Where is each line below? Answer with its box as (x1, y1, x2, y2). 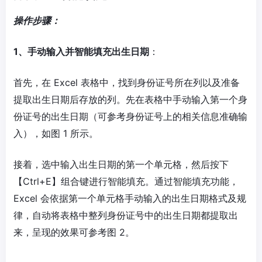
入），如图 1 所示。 (13, 127, 98, 139)
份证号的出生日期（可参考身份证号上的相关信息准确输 (13, 111, 247, 122)
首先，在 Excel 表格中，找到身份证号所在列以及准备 (13, 77, 240, 88)
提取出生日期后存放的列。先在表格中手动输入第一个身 (13, 94, 247, 105)
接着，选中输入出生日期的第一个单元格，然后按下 (13, 158, 229, 170)
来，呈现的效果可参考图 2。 (13, 226, 135, 238)
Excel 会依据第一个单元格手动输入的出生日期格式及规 (13, 192, 246, 204)
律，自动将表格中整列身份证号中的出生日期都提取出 (13, 209, 238, 221)
